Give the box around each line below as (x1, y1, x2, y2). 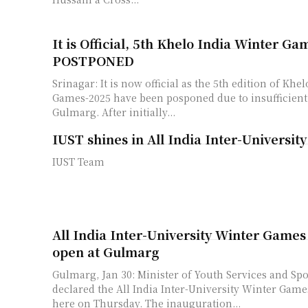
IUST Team (52, 155, 104, 169)
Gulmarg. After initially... (102, 105, 175, 120)
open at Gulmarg (52, 243, 159, 261)
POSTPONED (52, 52, 137, 70)
